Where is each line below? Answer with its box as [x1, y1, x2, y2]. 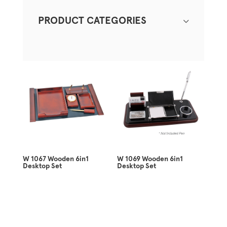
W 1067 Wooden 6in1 [22, 155, 89, 163]
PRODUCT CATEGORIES [37, 14, 146, 26]
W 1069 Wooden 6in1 [117, 155, 183, 163]
